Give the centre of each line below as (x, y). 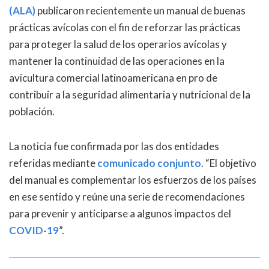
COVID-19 (34, 230)
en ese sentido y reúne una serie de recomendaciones (127, 197)
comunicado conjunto (149, 163)
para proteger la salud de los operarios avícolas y (118, 44)
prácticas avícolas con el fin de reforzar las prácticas (125, 27)
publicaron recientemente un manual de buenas (141, 11)
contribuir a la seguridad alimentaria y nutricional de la (130, 95)
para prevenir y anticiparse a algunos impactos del (120, 213)
